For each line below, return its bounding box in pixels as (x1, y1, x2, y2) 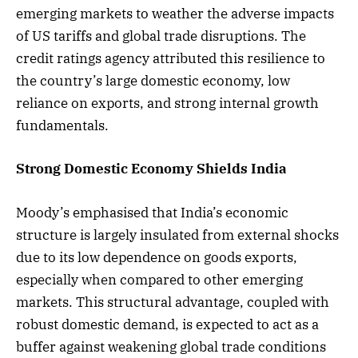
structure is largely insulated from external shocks (16, 225, 339, 244)
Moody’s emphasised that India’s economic (16, 203, 288, 221)
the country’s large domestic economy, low (16, 72, 290, 90)
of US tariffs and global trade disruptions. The (16, 27, 306, 46)
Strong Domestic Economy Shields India (16, 160, 287, 178)
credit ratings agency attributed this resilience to (16, 50, 325, 68)
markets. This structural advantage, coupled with (16, 292, 329, 311)
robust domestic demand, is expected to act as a (16, 315, 319, 333)
